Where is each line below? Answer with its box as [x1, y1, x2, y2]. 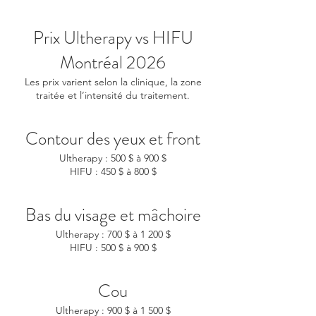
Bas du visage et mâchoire [25, 202, 201, 228]
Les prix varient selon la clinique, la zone [24, 75, 202, 88]
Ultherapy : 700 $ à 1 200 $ [55, 228, 171, 241]
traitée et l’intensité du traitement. [36, 89, 190, 102]
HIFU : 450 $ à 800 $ [69, 165, 157, 178]
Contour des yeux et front [25, 126, 200, 152]
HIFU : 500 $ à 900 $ [69, 241, 157, 254]
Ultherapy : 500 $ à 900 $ [59, 152, 166, 164]
